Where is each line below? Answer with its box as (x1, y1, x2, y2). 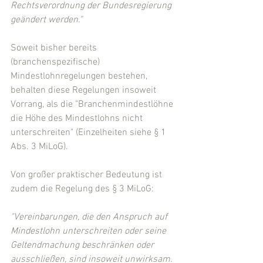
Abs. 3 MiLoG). (11, 141, 68, 153)
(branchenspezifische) (11, 56, 102, 69)
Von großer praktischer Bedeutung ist (11, 169, 164, 181)
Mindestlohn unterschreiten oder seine (11, 225, 168, 238)
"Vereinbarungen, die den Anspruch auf (11, 211, 170, 224)
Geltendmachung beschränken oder (11, 240, 156, 252)
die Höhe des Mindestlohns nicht (11, 113, 145, 125)
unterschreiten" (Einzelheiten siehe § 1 (11, 127, 168, 139)
